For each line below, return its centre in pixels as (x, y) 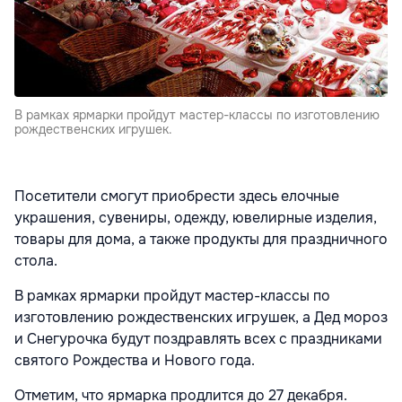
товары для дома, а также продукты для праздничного (201, 240)
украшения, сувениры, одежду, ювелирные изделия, (196, 218)
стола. (36, 261)
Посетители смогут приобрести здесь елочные (177, 197)
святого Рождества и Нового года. (135, 361)
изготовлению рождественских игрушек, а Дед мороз (201, 318)
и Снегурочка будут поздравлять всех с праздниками (198, 339)
